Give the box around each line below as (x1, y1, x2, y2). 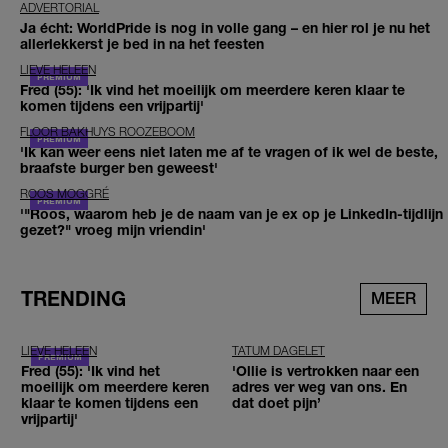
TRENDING (21, 286, 126, 310)
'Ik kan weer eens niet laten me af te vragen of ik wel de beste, (20, 143, 438, 161)
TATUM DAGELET (232, 342, 325, 358)
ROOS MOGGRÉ (20, 186, 109, 202)
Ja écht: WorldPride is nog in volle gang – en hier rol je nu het (20, 19, 430, 37)
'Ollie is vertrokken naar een (232, 361, 419, 379)
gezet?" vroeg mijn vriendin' (20, 221, 206, 239)
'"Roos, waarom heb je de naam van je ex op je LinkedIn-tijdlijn (20, 205, 443, 223)
